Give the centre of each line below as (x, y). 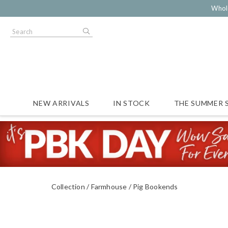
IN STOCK (132, 103)
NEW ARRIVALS (61, 103)
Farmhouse (109, 186)
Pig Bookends (155, 186)
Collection (68, 186)
